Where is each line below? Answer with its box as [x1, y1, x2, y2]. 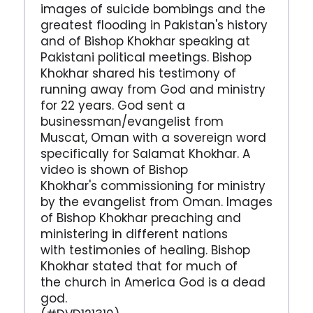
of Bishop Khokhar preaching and [40, 210, 241, 227]
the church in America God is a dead [40, 274, 265, 291]
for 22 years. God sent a [40, 97, 185, 115]
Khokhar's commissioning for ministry [40, 177, 265, 195]
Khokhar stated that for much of [40, 258, 238, 275]
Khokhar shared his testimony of [40, 65, 236, 82]
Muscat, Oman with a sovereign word [40, 129, 266, 147]
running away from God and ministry [40, 81, 265, 99]
